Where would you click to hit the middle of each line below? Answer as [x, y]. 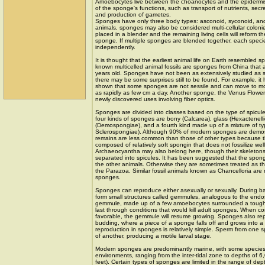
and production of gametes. [133, 14]
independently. [115, 47]
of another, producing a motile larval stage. [153, 236]
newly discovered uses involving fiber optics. [155, 99]
